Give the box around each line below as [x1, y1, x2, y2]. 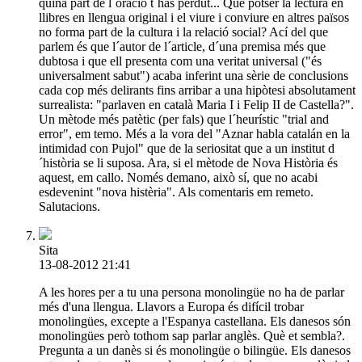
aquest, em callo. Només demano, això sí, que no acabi [39, 170, 318, 184]
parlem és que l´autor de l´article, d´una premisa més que [39, 39, 326, 53]
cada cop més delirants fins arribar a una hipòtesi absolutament [39, 82, 356, 97]
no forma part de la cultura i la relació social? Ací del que [39, 24, 328, 39]
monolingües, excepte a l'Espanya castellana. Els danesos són [39, 314, 351, 328]
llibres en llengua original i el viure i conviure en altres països [39, 10, 349, 24]
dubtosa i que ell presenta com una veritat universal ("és [39, 53, 322, 68]
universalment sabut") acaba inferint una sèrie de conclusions [39, 68, 348, 82]
